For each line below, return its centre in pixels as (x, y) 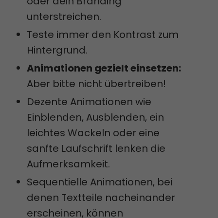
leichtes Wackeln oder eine (93, 133)
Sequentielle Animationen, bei (100, 182)
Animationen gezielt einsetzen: (104, 68)
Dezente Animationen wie (89, 101)
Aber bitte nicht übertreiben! (96, 83)
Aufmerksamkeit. (68, 164)
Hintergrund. (57, 50)
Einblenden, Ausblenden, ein (95, 117)
